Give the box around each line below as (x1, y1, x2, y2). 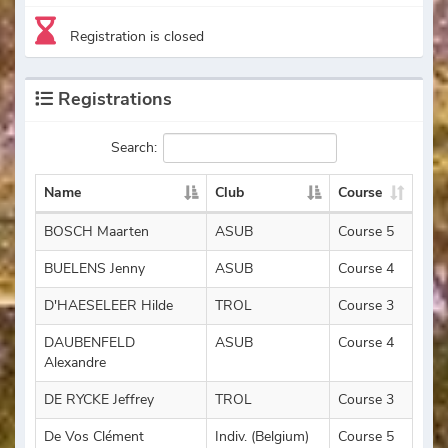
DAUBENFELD (44, 332, 135, 352)
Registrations (53, 86, 172, 111)
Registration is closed (70, 26, 204, 46)
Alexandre (44, 352, 106, 372)
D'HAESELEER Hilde (44, 295, 173, 315)
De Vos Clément (44, 426, 144, 446)
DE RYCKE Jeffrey (44, 389, 154, 409)
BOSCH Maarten (44, 221, 149, 241)
